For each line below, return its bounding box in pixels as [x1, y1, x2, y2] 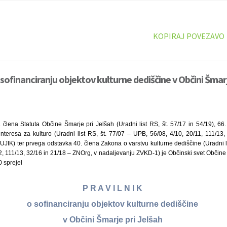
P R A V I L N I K [83, 184, 144, 193]
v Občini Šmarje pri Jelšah [62, 215, 165, 224]
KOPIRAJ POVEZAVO [153, 31, 224, 41]
